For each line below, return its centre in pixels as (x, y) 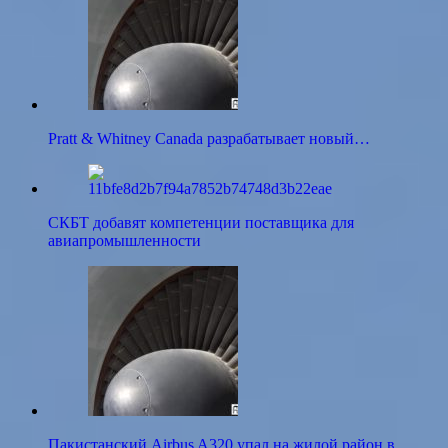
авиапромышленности (124, 241)
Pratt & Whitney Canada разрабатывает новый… (209, 139)
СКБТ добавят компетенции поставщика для (201, 223)
